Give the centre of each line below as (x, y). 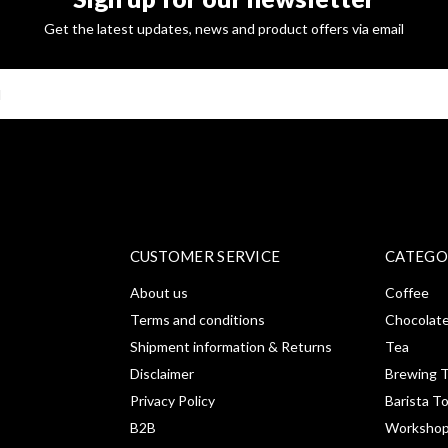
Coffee (407, 293)
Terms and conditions (197, 320)
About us (158, 293)
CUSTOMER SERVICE (205, 256)
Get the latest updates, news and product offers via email (224, 29)
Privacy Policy (172, 401)
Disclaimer (161, 374)
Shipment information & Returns (230, 347)
